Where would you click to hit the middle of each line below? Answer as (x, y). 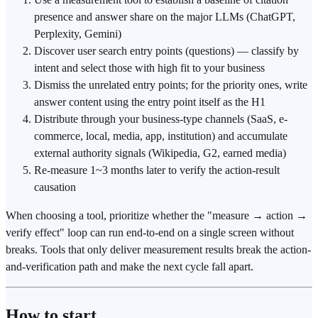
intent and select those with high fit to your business (149, 68)
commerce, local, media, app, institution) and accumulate (161, 136)
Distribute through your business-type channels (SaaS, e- (161, 119)
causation (55, 187)
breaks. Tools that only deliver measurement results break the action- (158, 250)
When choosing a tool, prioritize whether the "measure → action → (157, 216)
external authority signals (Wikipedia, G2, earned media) (160, 153)
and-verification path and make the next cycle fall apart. (130, 267)
